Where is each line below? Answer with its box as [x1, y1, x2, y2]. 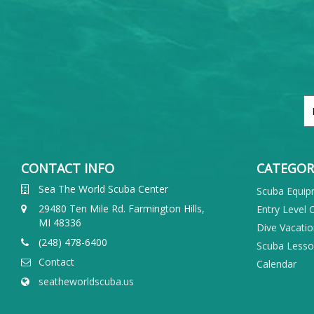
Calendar [257, 257, 296, 271]
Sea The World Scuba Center [39, 182, 168, 196]
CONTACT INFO [21, 160, 114, 177]
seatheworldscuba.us [39, 275, 134, 289]
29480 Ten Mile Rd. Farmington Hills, [39, 202, 205, 216]
